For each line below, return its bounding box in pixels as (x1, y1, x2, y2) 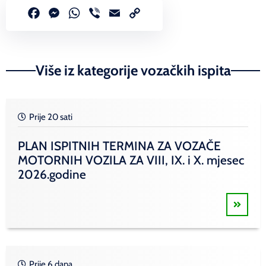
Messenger (62, 7, 110, 20)
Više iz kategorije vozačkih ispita (35, 62, 231, 80)
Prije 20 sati (29, 112, 72, 123)
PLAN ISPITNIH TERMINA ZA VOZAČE (18, 138, 221, 154)
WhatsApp (82, 7, 128, 20)
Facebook (42, 7, 86, 20)
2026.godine (18, 167, 86, 182)
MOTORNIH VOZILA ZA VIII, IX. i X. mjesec (18, 153, 244, 168)
